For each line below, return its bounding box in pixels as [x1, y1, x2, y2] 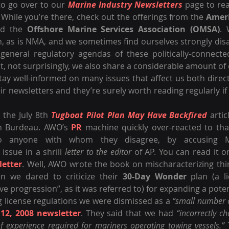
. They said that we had [80, 208, 176, 219]
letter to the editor [64, 146, 131, 157]
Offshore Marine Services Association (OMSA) [27, 24, 220, 35]
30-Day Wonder [122, 171, 187, 182]
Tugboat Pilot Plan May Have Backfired [51, 109, 208, 121]
